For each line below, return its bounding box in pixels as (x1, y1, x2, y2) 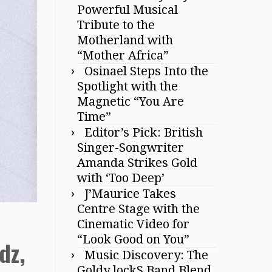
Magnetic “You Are (77, 93, 184, 109)
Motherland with (77, 32, 173, 47)
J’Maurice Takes (84, 186, 176, 201)
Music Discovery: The (84, 247, 208, 262)
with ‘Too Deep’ (77, 170, 165, 185)
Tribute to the (77, 17, 155, 32)
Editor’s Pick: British (84, 124, 203, 140)
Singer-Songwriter (77, 140, 184, 155)
